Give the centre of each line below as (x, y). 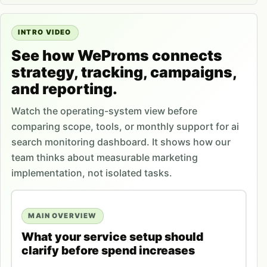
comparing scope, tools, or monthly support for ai (125, 126)
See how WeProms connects (117, 55)
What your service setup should (112, 236)
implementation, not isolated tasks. (91, 173)
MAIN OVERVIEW (63, 215)
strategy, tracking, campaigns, (124, 72)
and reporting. (64, 89)
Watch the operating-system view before (104, 111)
